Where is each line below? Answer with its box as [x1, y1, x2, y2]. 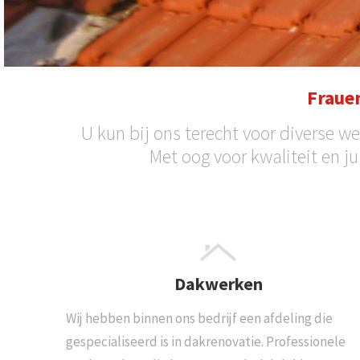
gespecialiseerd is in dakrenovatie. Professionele [65, 333, 346, 351]
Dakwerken [174, 272, 263, 296]
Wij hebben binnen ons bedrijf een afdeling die [65, 309, 333, 328]
